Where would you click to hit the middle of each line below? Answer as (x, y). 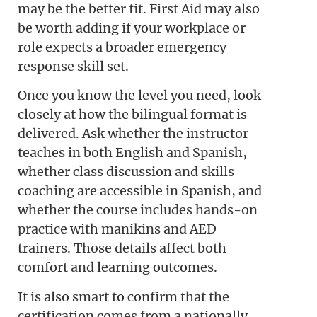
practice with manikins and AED (117, 229)
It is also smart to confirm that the (123, 296)
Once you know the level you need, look (139, 96)
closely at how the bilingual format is (132, 115)
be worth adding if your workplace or (132, 28)
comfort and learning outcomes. (117, 267)
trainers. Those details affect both (122, 248)
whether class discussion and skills (126, 172)
